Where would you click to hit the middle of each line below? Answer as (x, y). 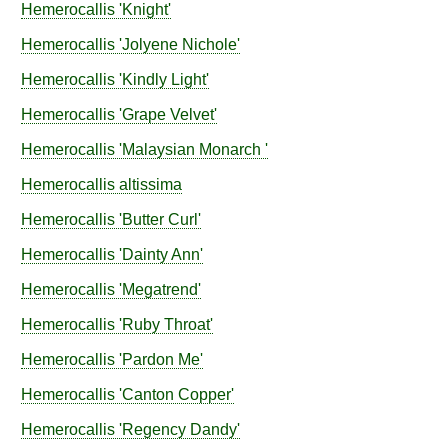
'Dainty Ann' (159, 254)
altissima (150, 184)
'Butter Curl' (158, 219)
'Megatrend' (158, 289)
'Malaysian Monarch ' (191, 149)
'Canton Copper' (174, 394)
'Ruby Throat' (164, 324)
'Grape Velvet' (166, 114)
